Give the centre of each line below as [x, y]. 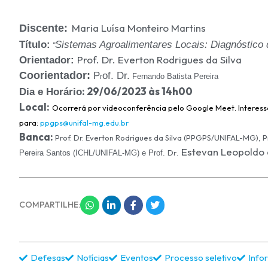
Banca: [37, 136]
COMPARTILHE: [50, 204]
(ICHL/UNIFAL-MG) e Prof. [119, 153]
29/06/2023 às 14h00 [139, 91]
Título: [35, 44]
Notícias [93, 257]
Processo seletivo [201, 257]
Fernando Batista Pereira [174, 76]
